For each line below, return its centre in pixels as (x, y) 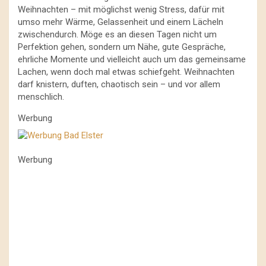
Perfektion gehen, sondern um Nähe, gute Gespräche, (122, 47)
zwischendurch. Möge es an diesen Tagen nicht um (117, 35)
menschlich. (41, 97)
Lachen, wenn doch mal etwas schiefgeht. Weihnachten (126, 72)
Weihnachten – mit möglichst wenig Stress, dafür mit (121, 10)
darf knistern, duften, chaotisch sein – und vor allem (119, 85)
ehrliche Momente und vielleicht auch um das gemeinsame (132, 60)
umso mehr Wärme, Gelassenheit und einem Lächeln (121, 22)
